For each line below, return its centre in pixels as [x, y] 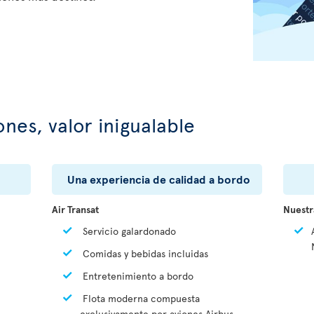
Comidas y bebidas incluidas [144, 254]
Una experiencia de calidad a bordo [158, 179]
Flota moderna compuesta [140, 299]
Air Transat [75, 210]
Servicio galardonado [128, 231]
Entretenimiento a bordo [137, 276]
